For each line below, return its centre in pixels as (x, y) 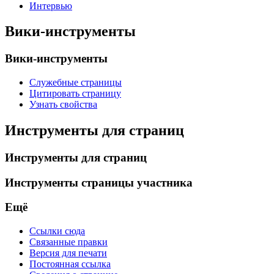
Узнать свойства (63, 105)
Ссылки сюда (57, 231)
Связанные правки (68, 242)
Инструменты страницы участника (99, 182)
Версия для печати (68, 253)
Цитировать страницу (75, 94)
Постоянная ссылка (70, 264)
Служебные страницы (76, 83)
